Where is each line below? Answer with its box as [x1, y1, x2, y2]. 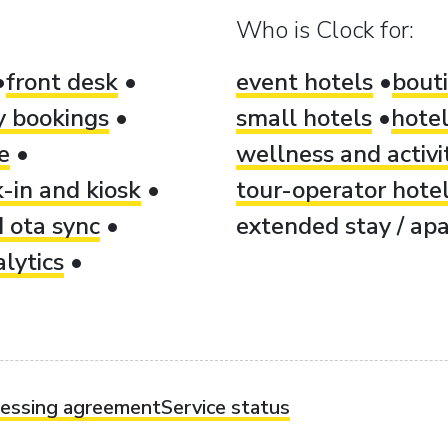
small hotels [236, 102, 372, 134]
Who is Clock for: [236, 14, 414, 46]
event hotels [236, 66, 373, 98]
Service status [161, 394, 290, 421]
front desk [6, 66, 118, 98]
